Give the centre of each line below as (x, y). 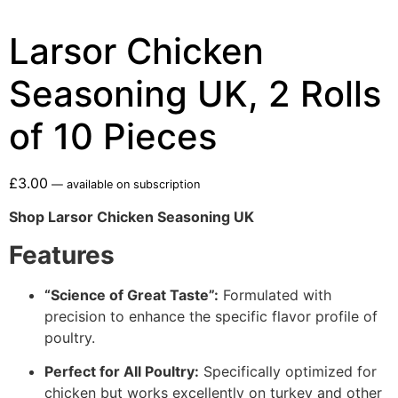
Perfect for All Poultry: (122, 372)
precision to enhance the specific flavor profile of (211, 316)
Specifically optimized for (288, 372)
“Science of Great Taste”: (131, 295)
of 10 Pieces (113, 137)
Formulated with (275, 295)
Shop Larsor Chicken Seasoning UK (131, 217)
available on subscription (131, 185)
